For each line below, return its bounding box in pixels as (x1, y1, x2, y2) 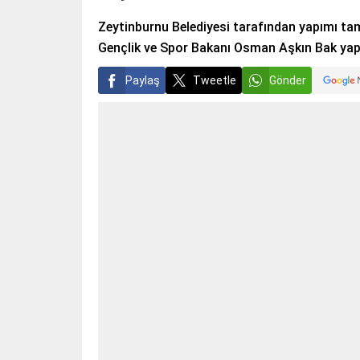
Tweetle (193, 74, 236, 87)
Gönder (269, 74, 306, 87)
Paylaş (125, 74, 160, 87)
